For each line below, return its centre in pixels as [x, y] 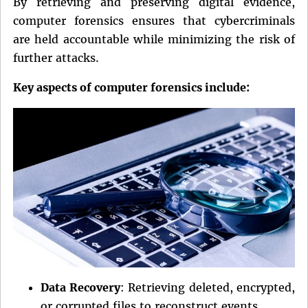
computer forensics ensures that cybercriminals [154, 21]
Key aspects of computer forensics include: [131, 88]
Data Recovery [80, 287]
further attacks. [56, 58]
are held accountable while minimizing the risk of [154, 40]
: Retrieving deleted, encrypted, [207, 287]
